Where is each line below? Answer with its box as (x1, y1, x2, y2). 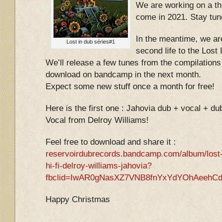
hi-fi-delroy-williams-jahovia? (46, 161, 152, 170)
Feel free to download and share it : (46, 137, 176, 147)
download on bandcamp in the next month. (46, 70, 201, 79)
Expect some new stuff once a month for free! (46, 82, 215, 91)
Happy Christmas (46, 195, 110, 204)
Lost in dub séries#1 (66, 39, 115, 45)
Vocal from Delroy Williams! (46, 115, 149, 125)
